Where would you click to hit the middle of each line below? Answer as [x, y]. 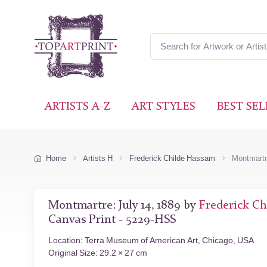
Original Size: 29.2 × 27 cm [98, 253]
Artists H [98, 158]
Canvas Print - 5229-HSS [112, 220]
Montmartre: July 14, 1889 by [124, 205]
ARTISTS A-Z [77, 107]
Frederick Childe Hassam [172, 158]
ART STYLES [164, 107]
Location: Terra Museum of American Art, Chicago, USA [151, 240]
